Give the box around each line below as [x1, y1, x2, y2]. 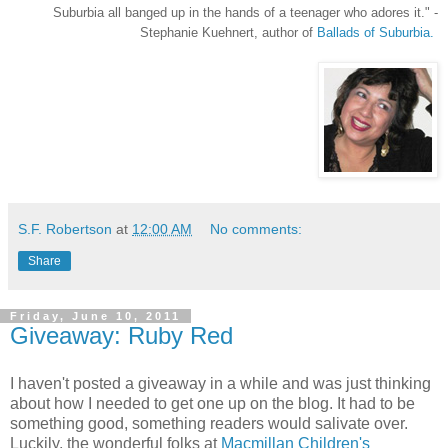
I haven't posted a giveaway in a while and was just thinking [10, 374, 431, 392]
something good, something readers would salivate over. [10, 414, 408, 432]
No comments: [210, 221, 303, 237]
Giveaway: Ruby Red [10, 322, 233, 349]
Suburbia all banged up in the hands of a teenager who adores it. [53, 5, 425, 20]
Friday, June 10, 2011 [10, 310, 181, 322]
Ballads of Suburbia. [317, 25, 438, 40]
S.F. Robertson [18, 221, 112, 237]
